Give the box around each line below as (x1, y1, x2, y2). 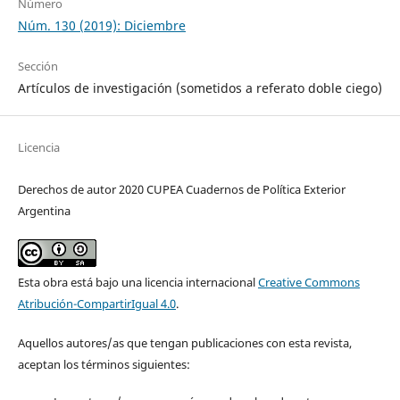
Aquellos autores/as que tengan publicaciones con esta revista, (17, 334, 352, 351)
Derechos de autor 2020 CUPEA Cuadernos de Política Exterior (17, 180, 346, 197)
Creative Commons (257, 273, 360, 290)
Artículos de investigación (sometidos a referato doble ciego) (17, 79, 382, 96)
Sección (17, 57, 58, 74)
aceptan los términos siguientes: (17, 355, 190, 372)
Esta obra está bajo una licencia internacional (17, 273, 258, 290)
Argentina (17, 202, 71, 219)
